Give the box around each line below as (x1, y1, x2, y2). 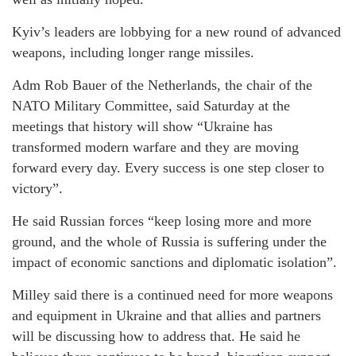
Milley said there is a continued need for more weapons (12, 287, 333, 304)
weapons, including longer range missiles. (12, 44, 254, 61)
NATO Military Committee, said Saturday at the (12, 98, 290, 114)
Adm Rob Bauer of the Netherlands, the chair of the (12, 77, 312, 94)
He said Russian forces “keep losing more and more (12, 213, 311, 230)
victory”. (12, 180, 63, 197)
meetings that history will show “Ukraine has (12, 118, 273, 135)
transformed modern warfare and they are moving (12, 139, 299, 156)
